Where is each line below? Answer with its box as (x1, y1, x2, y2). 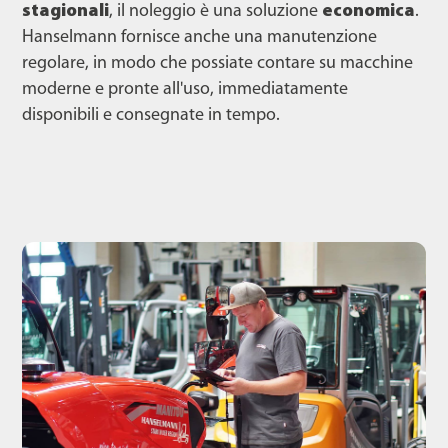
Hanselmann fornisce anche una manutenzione (22, 27, 377, 47)
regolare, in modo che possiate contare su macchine (22, 53, 413, 73)
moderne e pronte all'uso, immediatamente (22, 79, 348, 99)
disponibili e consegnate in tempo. (22, 105, 280, 125)
